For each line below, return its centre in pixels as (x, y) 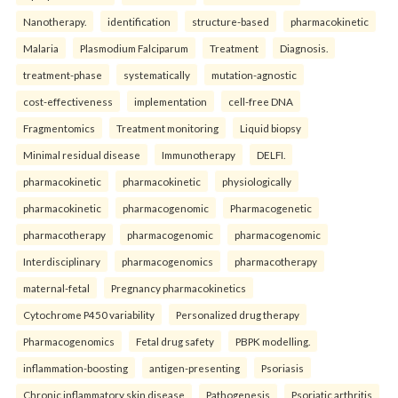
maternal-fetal (56, 288)
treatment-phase (63, 75)
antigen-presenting (195, 368)
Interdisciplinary (62, 262)
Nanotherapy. (55, 22)
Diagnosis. (304, 48)
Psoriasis (283, 368)
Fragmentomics (59, 128)
